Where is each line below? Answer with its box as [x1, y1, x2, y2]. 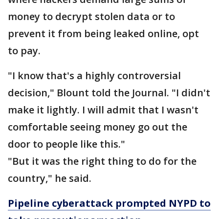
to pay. [8, 44, 41, 58]
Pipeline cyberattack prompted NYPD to [8, 197, 211, 210]
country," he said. [8, 172, 91, 185]
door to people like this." [8, 137, 125, 151]
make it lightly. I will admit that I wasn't [8, 103, 198, 117]
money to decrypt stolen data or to [8, 10, 175, 23]
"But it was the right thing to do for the [8, 154, 197, 168]
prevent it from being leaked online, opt [8, 27, 199, 41]
